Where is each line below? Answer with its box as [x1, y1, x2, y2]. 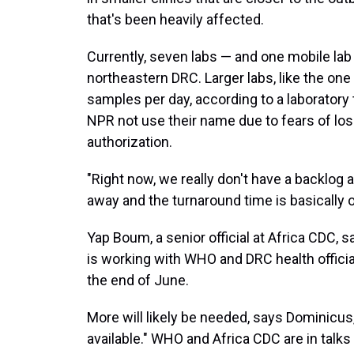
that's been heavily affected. [87, 11, 264, 28]
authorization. [87, 134, 172, 150]
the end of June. [87, 272, 189, 288]
